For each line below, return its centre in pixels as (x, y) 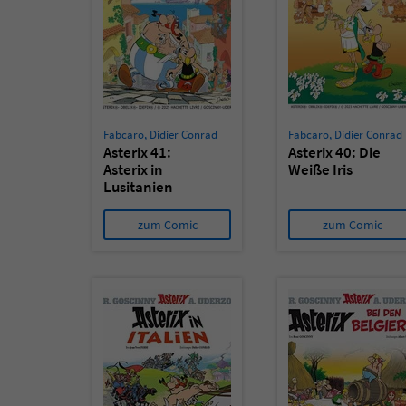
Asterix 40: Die (334, 152)
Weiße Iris (320, 169)
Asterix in (133, 169)
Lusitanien (138, 187)
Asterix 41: (137, 152)
